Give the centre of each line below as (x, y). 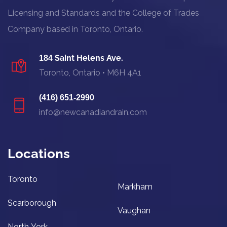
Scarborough (32, 203)
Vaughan (134, 211)
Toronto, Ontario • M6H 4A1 (90, 73)
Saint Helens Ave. (88, 58)
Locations (39, 154)
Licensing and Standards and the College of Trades (103, 13)
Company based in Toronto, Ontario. (75, 29)
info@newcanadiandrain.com (93, 112)
